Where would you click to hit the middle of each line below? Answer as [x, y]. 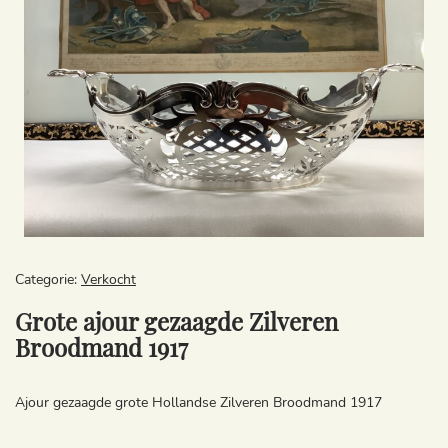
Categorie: [48, 279]
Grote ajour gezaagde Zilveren [176, 321]
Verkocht [108, 279]
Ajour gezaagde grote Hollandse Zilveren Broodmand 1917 [198, 402]
